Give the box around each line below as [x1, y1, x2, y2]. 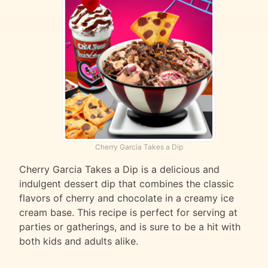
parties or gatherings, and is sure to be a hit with [19, 221, 240, 233]
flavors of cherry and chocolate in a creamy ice [19, 192, 234, 205]
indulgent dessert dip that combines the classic [19, 178, 234, 190]
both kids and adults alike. [19, 235, 138, 248]
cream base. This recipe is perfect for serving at [19, 206, 237, 219]
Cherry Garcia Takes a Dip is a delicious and [19, 163, 220, 176]
